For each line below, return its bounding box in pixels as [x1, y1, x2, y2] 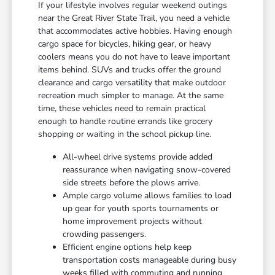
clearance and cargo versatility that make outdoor [38, 77, 227, 89]
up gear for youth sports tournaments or [63, 203, 219, 215]
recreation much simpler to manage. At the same [38, 90, 224, 102]
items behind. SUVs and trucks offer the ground [38, 64, 222, 76]
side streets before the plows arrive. [63, 177, 201, 189]
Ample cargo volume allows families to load [63, 190, 232, 202]
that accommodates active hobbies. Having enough [38, 25, 233, 37]
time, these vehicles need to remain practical [38, 103, 206, 115]
